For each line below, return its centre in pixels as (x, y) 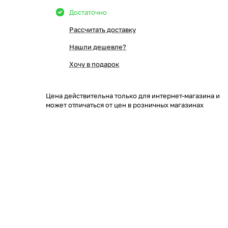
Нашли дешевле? (98, 47)
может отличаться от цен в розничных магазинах (125, 105)
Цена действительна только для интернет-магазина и (133, 96)
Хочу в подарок (94, 64)
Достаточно (88, 12)
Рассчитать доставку (103, 30)
